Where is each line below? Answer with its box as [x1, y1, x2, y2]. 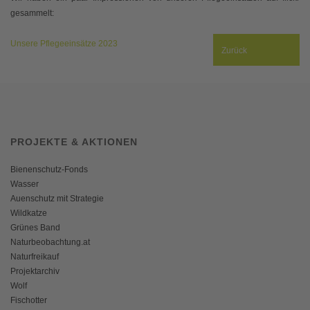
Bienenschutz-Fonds [10, 165, 88, 175]
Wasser [10, 179, 39, 190]
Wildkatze [10, 208, 47, 219]
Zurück [221, 45, 247, 55]
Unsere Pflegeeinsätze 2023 [10, 38, 118, 48]
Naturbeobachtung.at [10, 237, 90, 248]
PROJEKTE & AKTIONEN [10, 136, 138, 147]
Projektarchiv [10, 266, 60, 277]
